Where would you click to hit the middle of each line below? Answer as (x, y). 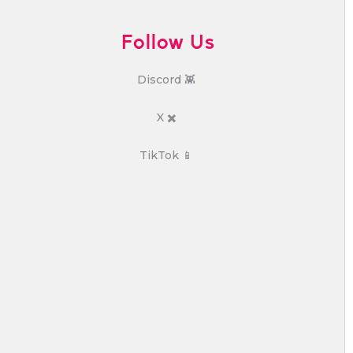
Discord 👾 (167, 79)
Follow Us (169, 41)
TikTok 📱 (167, 155)
